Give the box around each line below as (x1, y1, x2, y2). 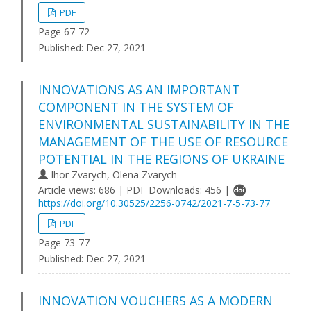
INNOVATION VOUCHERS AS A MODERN (38, 292, 273, 309)
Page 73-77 (38, 236, 90, 249)
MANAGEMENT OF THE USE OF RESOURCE (38, 133, 288, 150)
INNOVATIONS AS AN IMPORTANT (38, 81, 240, 98)
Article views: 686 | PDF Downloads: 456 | (38, 183, 233, 196)
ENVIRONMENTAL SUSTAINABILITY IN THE (38, 116, 289, 133)
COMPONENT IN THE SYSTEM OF (38, 99, 234, 115)
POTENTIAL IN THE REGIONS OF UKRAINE (38, 151, 285, 167)
